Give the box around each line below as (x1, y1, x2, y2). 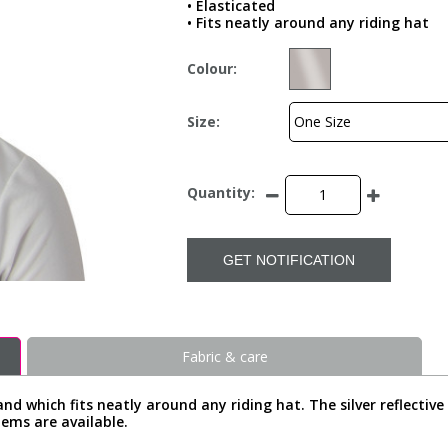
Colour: (186, 59, 237, 79)
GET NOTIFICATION (222, 251, 355, 268)
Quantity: (186, 183, 255, 203)
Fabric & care (181, 346, 268, 366)
